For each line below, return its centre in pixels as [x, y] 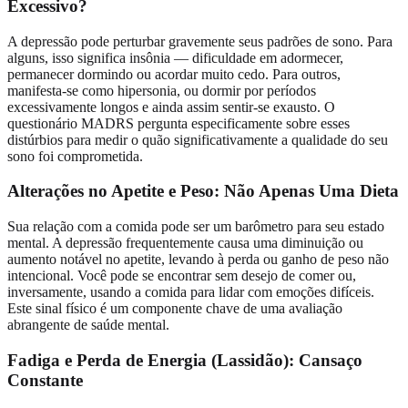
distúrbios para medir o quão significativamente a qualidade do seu [198, 139]
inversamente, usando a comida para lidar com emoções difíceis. [191, 292]
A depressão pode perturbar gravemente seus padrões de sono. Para [200, 41]
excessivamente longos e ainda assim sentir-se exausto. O [171, 107]
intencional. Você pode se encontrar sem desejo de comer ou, [182, 276]
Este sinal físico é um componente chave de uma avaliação [175, 309]
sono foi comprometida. [75, 156]
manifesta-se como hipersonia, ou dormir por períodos [162, 90]
